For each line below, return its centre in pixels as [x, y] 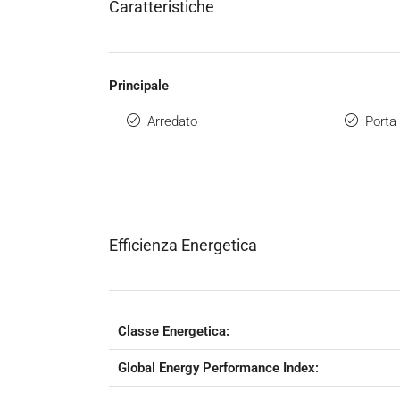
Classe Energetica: [174, 332]
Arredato [172, 122]
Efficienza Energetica [183, 246]
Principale [139, 86]
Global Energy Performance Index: [218, 368]
